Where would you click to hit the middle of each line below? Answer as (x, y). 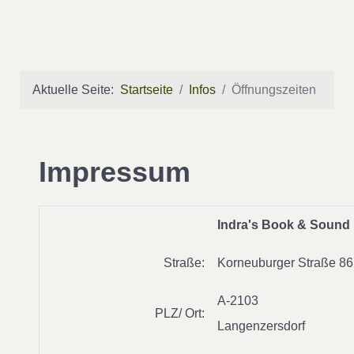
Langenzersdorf (261, 326)
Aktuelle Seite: (76, 90)
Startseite (147, 90)
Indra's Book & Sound (284, 225)
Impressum (115, 172)
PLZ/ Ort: (180, 313)
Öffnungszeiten (274, 90)
